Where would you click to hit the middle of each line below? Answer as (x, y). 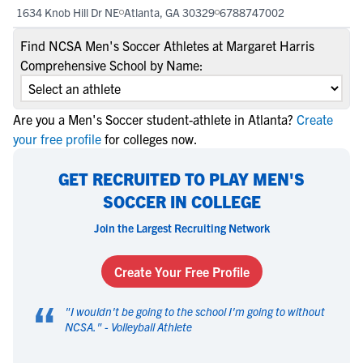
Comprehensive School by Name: (112, 65)
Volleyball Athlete (152, 327)
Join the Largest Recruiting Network (181, 228)
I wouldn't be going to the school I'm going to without (198, 311)
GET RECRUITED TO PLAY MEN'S (181, 179)
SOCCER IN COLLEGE (181, 201)
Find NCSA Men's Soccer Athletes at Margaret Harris (167, 45)
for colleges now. (151, 139)
